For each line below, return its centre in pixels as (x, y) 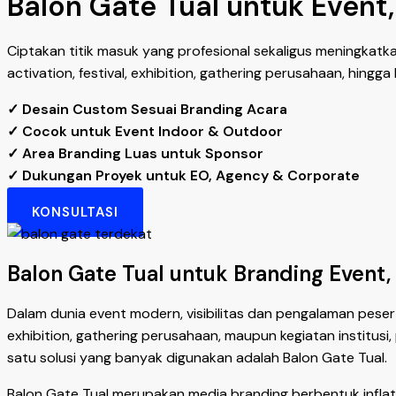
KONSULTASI (75, 213)
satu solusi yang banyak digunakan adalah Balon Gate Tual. (197, 357)
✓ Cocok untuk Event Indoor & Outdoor (145, 132)
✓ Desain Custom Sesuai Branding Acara (147, 110)
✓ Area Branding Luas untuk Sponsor (135, 154)
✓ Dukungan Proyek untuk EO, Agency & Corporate (183, 176)
